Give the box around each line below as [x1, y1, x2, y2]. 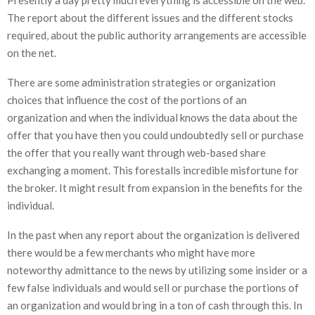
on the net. [7, 46, 56, 59]
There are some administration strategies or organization [7, 75, 276, 89]
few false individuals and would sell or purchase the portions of [7, 281, 299, 294]
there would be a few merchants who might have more [7, 245, 255, 259]
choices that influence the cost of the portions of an [7, 93, 247, 106]
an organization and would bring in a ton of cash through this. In [7, 298, 302, 311]
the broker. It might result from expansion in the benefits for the [7, 181, 302, 194]
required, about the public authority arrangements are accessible [7, 28, 307, 41]
